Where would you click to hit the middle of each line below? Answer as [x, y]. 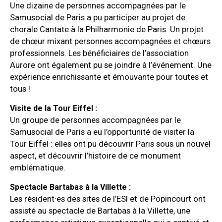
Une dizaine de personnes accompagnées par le [98, 6]
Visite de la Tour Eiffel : [55, 109]
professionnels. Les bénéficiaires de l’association [99, 54]
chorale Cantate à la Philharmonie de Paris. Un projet [107, 30]
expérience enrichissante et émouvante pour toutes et [109, 77]
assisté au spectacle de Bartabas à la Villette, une [100, 211]
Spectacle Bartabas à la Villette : [71, 187]
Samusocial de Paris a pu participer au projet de [98, 18]
